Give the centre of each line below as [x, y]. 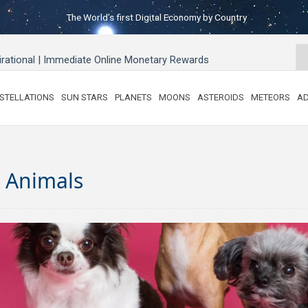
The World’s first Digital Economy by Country [156, 17]
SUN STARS [85, 98]
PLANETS [133, 98]
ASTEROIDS [221, 98]
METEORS [271, 98]
